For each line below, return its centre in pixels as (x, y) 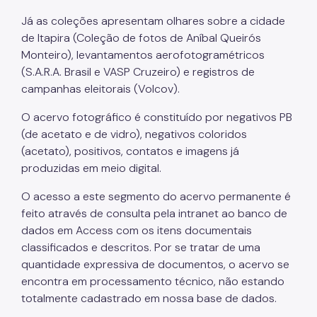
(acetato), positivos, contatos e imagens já (130, 151)
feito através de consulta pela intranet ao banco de (154, 213)
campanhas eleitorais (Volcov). (100, 88)
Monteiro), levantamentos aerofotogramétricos (143, 54)
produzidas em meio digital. (93, 168)
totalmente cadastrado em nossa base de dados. (149, 298)
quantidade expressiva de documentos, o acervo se (155, 264)
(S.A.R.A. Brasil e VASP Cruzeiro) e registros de (138, 71)
